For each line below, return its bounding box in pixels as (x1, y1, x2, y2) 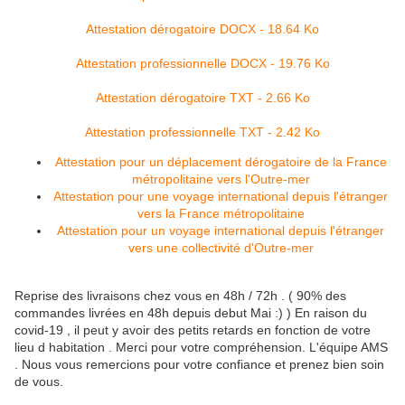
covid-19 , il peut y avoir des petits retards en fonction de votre (14, 323, 371, 338)
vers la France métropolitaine (137, 206, 305, 221)
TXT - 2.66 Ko (225, 90, 310, 106)
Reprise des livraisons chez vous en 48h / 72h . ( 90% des (14, 288, 346, 304)
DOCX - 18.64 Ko (216, 22, 319, 37)
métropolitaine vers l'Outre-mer (131, 172, 310, 187)
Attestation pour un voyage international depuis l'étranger (57, 223, 384, 239)
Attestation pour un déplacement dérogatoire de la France (54, 155, 387, 170)
